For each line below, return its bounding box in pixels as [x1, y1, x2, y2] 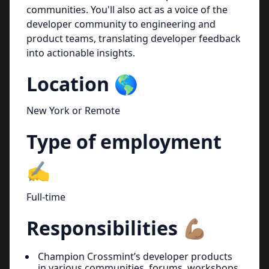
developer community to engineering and [26, 17, 216, 31]
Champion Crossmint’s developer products [38, 249, 232, 263]
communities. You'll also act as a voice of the [26, 3, 228, 16]
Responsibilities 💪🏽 [26, 215, 207, 241]
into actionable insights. [26, 46, 135, 59]
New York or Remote [26, 104, 120, 117]
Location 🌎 [26, 71, 138, 97]
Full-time [26, 190, 65, 204]
